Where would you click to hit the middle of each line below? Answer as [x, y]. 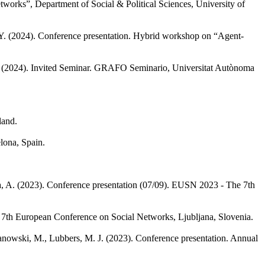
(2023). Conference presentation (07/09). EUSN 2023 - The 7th [136, 185]
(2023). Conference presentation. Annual [182, 238]
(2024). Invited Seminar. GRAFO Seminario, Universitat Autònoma [128, 67]
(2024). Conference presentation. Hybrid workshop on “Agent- [126, 35]
